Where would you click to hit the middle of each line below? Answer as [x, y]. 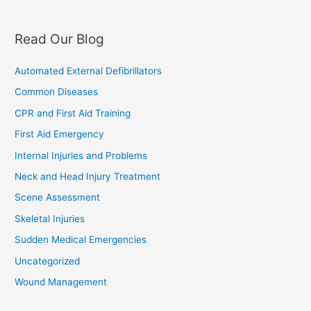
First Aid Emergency [60, 134]
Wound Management [61, 282]
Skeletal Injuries [50, 218]
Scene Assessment [58, 197]
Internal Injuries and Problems [81, 155]
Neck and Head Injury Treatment [88, 177]
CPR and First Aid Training [73, 113]
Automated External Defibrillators [89, 71]
